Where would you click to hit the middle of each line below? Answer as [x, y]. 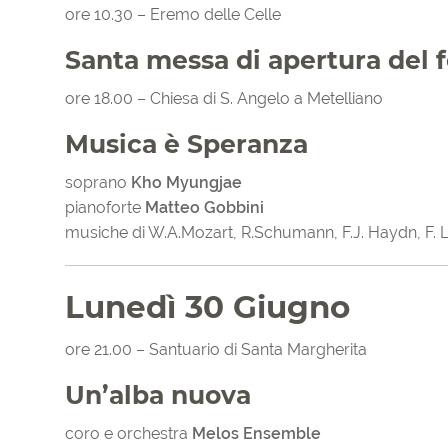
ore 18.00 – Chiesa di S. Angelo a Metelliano [224, 99]
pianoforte [105, 208]
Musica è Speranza [186, 144]
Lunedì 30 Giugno [207, 307]
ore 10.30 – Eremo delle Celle [173, 15]
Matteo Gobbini [204, 208]
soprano [98, 183]
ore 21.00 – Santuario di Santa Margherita [216, 350]
